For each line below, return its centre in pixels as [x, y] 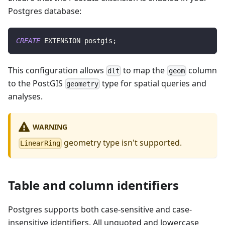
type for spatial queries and [153, 84]
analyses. [25, 97]
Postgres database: [45, 11]
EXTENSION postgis [76, 40]
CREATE [28, 40]
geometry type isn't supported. [122, 143]
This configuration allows [57, 70]
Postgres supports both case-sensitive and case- [100, 209]
